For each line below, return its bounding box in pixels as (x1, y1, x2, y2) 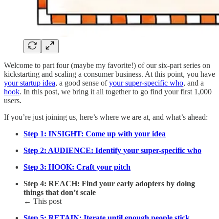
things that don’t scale (23, 188, 96, 197)
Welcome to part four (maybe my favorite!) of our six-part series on (4, 61, 210, 69)
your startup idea (4, 78, 55, 87)
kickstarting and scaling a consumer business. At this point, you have (4, 69, 215, 78)
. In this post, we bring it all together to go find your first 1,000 (20, 87, 212, 96)
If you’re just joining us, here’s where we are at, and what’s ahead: (4, 112, 208, 121)
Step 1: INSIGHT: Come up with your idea (23, 129, 166, 138)
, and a (183, 78, 204, 87)
